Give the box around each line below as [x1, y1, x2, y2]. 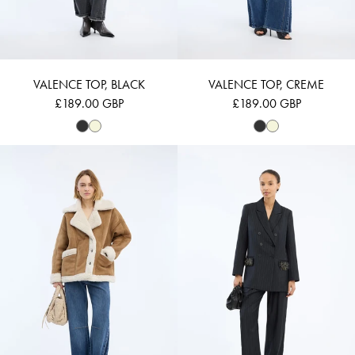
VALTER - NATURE [88, 144, 178, 162]
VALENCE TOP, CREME [208, 75, 324, 93]
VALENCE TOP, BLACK [32, 75, 145, 93]
